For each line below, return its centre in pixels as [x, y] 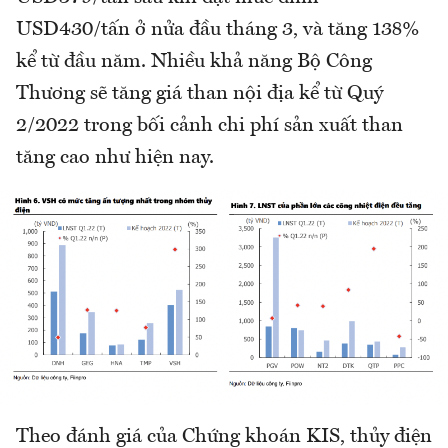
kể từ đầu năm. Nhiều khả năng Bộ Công [194, 62]
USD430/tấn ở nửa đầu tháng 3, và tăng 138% [218, 30]
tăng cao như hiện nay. [115, 158]
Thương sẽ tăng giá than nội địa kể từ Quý [199, 94]
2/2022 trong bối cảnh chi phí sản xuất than [209, 126]
